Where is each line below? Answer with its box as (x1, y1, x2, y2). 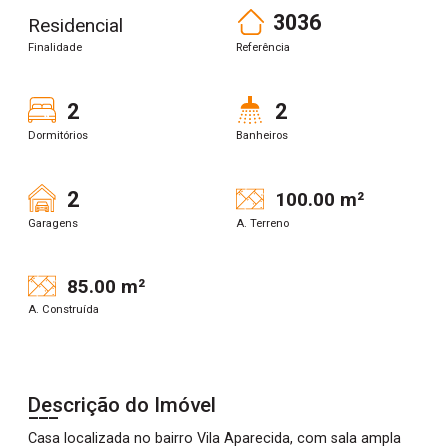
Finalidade (28, 40, 82, 54)
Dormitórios (28, 128, 88, 142)
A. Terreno (236, 216, 289, 230)
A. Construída (28, 303, 99, 316)
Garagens (28, 216, 78, 230)
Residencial (28, 13, 123, 37)
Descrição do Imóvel (28, 393, 216, 417)
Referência (236, 40, 290, 54)
